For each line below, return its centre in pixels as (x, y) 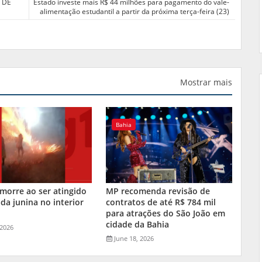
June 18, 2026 (134, 238)
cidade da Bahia (138, 224)
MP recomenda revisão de (158, 191)
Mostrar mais (206, 82)
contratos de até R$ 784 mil (161, 202)
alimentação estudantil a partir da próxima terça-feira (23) (135, 11)
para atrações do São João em (166, 213)
